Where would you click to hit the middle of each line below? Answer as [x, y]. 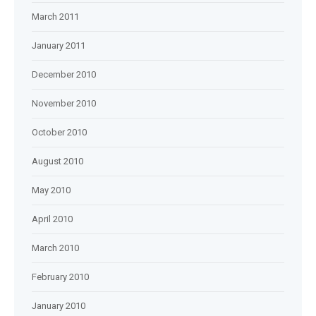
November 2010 [64, 103]
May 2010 [51, 190]
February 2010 [60, 277]
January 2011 [59, 45]
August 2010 [57, 161]
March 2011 [55, 17]
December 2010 [64, 74]
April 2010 [52, 219]
